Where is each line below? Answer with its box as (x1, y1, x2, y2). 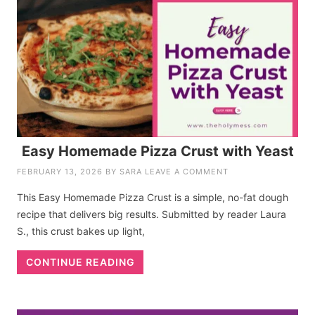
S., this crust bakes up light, (17, 225, 146, 238)
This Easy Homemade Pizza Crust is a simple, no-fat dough (17, 191, 289, 204)
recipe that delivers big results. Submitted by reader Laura (17, 208, 287, 221)
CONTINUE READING (25, 256, 135, 269)
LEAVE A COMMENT (145, 167, 229, 177)
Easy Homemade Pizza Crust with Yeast (21, 143, 294, 160)
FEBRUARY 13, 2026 (17, 167, 103, 177)
